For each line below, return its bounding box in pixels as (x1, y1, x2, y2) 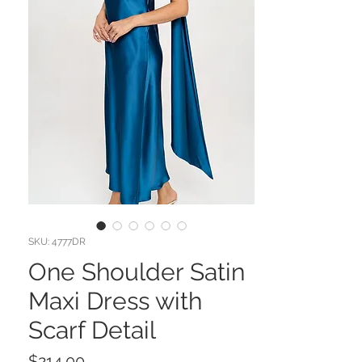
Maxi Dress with (28, 287, 202, 316)
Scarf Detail (28, 316, 156, 345)
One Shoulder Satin (28, 258, 245, 287)
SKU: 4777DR (28, 236, 86, 248)
